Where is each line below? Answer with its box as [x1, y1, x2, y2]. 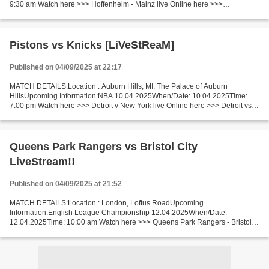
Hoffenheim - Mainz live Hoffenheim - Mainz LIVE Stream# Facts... [10, 10, 223, 18]
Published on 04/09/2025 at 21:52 [10, 180, 122, 188]
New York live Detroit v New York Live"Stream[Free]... [10, 111, 181, 119]
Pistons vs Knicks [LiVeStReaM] [10, 39, 174, 51]
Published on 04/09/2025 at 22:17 [10, 63, 122, 71]
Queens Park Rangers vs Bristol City [10, 141, 198, 153]
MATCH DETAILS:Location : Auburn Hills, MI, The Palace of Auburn [10, 82, 228, 91]
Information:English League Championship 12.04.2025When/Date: [10, 208, 227, 217]
